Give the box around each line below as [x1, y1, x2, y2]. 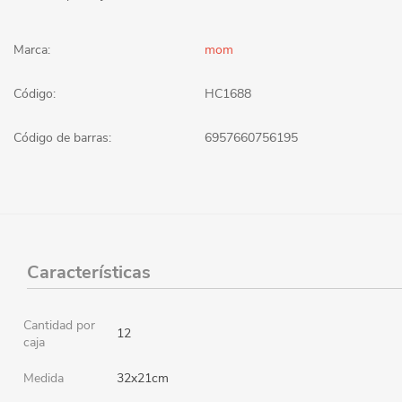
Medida [23, 369, 64, 387]
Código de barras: [13, 128, 111, 146]
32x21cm [117, 369, 169, 387]
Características [27, 259, 151, 284]
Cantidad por [23, 316, 95, 334]
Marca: [13, 40, 50, 58]
